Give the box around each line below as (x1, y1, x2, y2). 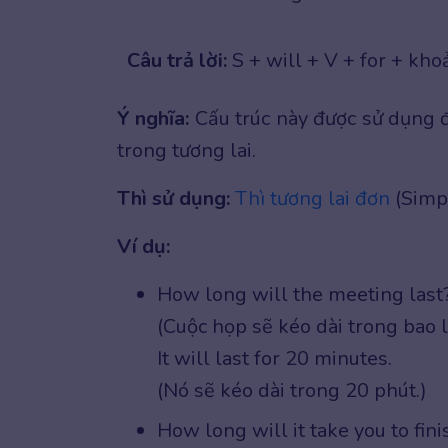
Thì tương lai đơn (235, 184, 390, 212)
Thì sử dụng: (117, 184, 230, 212)
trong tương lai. (117, 136, 256, 164)
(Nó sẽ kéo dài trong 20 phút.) (157, 376, 427, 404)
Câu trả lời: (127, 46, 227, 74)
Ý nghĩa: (117, 104, 190, 132)
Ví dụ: (117, 232, 170, 260)
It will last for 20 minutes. (157, 344, 392, 372)
